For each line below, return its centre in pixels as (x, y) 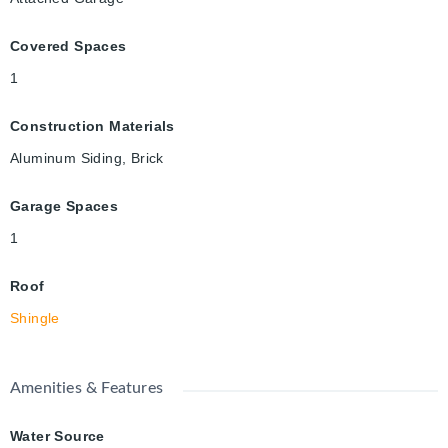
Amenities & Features (86, 388)
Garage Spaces (64, 206)
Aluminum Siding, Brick (87, 158)
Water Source (57, 436)
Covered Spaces (68, 46)
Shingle (35, 318)
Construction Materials (92, 126)
